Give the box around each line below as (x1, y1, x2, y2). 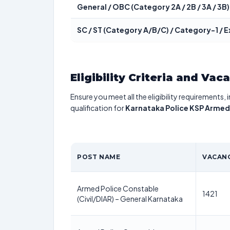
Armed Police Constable (77, 184, 159, 193)
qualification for (70, 103, 125, 112)
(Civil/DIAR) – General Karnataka (77, 194, 183, 203)
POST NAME (77, 153, 121, 161)
